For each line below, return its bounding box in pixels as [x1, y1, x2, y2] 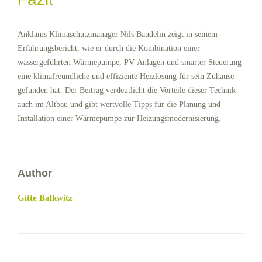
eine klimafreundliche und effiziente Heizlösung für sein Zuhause [18, 71, 234, 81]
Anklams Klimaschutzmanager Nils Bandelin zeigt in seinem [18, 29, 218, 39]
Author [18, 167, 52, 179]
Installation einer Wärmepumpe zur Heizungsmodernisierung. [18, 113, 221, 123]
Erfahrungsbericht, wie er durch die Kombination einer [18, 43, 200, 53]
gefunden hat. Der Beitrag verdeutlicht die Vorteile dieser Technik [18, 85, 236, 95]
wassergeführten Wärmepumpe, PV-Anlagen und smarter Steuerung [18, 57, 242, 67]
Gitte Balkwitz [18, 192, 73, 202]
